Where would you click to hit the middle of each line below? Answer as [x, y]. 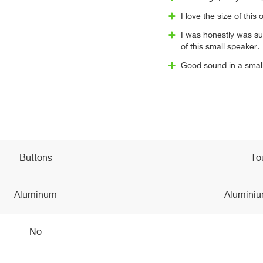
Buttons [36, 159]
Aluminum [36, 195]
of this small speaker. [220, 47]
